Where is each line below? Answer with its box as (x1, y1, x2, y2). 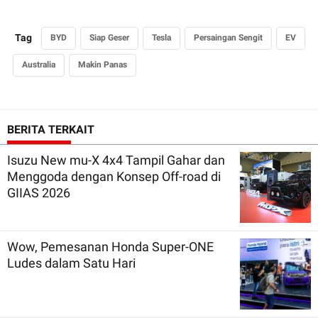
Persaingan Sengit (194, 32, 263, 43)
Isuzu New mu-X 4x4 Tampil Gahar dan (7, 152, 225, 168)
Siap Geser (89, 32, 129, 43)
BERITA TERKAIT (7, 122, 94, 136)
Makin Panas (78, 59, 127, 70)
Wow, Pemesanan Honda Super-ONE (7, 238, 214, 254)
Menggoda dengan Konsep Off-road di (7, 168, 221, 184)
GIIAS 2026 (7, 185, 70, 200)
